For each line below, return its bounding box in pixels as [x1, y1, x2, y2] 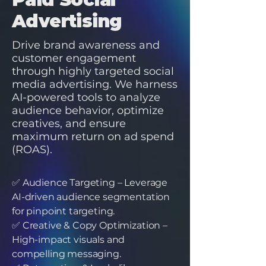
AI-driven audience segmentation [12, 191, 170, 202]
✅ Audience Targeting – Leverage [12, 177, 168, 188]
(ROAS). [12, 143, 52, 156]
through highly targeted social [12, 65, 174, 78]
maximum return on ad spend [12, 130, 174, 143]
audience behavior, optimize [12, 104, 164, 117]
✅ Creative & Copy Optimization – [12, 220, 167, 231]
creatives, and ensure [12, 117, 126, 130]
